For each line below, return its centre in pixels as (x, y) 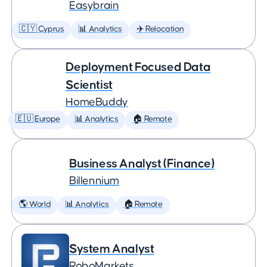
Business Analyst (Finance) (142, 164)
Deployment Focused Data (138, 67)
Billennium (94, 181)
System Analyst (112, 249)
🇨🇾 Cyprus (42, 29)
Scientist (89, 85)
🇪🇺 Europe (38, 119)
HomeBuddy (97, 102)
